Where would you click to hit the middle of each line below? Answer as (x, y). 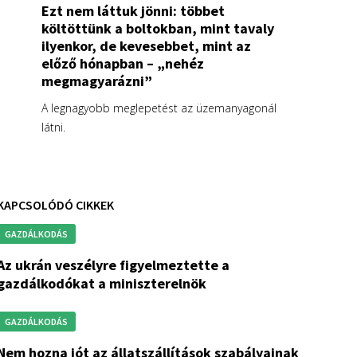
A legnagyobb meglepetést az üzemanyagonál (159, 108)
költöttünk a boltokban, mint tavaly (158, 28)
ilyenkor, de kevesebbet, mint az (146, 45)
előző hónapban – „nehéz (123, 63)
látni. (53, 127)
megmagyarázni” (97, 80)
